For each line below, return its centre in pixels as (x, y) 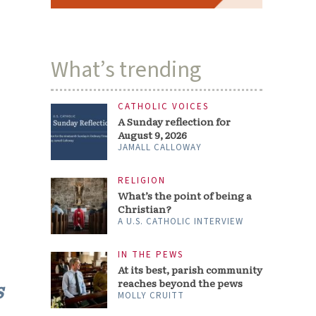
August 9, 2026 (153, 135)
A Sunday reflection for (175, 121)
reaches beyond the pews (181, 283)
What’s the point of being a (185, 196)
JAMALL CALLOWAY (160, 147)
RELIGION (142, 181)
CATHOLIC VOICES (164, 107)
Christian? (145, 209)
